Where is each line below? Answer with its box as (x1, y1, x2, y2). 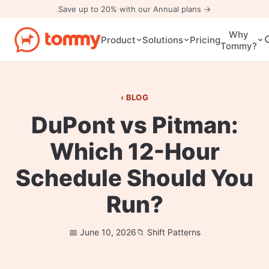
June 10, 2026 (79, 227, 136, 237)
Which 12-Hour (49, 138, 220, 165)
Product (100, 34, 136, 46)
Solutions (142, 34, 183, 46)
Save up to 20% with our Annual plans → (58, 4, 211, 14)
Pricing (189, 34, 220, 46)
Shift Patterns (147, 227, 201, 237)
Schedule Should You (16, 164, 253, 192)
